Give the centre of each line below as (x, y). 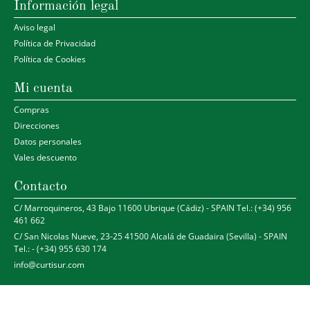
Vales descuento (45, 158)
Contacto (40, 187)
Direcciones (37, 126)
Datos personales (48, 142)
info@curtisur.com (49, 265)
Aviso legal (35, 28)
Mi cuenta (43, 89)
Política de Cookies (50, 60)
